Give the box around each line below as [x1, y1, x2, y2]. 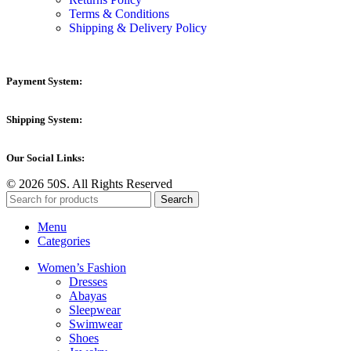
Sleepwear [69, 303, 121, 317]
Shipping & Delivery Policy [69, 21, 207, 35]
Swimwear [69, 317, 122, 331]
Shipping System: [6, 114, 82, 126]
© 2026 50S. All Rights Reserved [6, 177, 172, 191]
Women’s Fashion [38, 261, 126, 275]
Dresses [69, 275, 107, 289]
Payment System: [6, 75, 82, 88]
